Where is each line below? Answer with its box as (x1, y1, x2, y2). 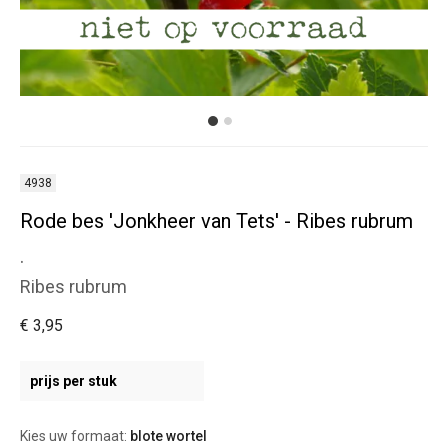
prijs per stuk (30, 373, 117, 389)
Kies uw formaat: (20, 428, 130, 444)
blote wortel (130, 428, 207, 444)
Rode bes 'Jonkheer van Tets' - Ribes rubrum (20, 209, 413, 233)
